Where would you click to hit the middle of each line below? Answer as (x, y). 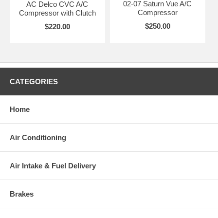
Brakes (22, 194)
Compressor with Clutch (57, 13)
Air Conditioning (38, 137)
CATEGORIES (34, 81)
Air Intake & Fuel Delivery (53, 165)
